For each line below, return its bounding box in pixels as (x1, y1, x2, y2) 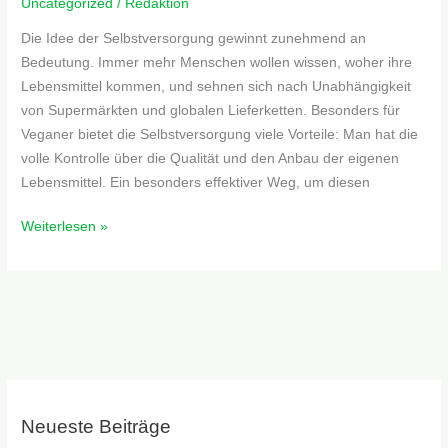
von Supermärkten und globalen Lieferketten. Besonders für (21, 102, 401, 118)
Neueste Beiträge (21, 415, 172, 437)
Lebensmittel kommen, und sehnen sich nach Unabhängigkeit (21, 78, 412, 94)
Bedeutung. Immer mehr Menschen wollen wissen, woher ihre (21, 54, 413, 70)
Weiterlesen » (21, 219, 109, 235)
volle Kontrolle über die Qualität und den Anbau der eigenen (21, 150, 400, 166)
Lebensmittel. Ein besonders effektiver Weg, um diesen (21, 174, 371, 190)
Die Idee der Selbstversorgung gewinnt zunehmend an (21, 30, 367, 46)
